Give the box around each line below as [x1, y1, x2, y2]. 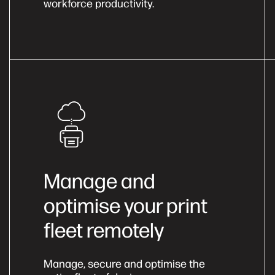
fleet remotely [44, 217, 164, 243]
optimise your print [44, 193, 207, 219]
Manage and [44, 168, 155, 194]
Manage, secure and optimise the [44, 257, 205, 271]
